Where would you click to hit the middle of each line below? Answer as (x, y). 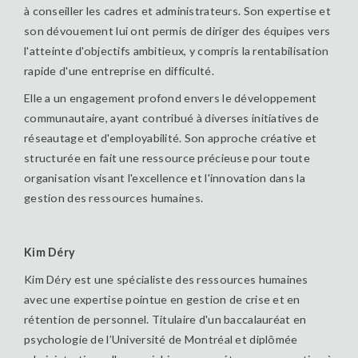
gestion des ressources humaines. (114, 198)
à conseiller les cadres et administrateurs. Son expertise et (178, 11)
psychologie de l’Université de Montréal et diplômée (161, 339)
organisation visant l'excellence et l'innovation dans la (165, 178)
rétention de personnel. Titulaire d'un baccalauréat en (165, 319)
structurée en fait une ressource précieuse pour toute (167, 158)
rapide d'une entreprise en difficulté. (119, 71)
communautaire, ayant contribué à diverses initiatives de (171, 118)
